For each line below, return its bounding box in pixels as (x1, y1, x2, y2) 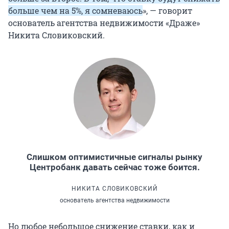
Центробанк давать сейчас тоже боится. (29, 162, 200, 173)
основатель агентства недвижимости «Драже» (8, 17, 200, 29)
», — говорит (143, 5, 192, 16)
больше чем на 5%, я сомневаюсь (8, 5, 143, 16)
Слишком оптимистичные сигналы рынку (27, 152, 202, 163)
